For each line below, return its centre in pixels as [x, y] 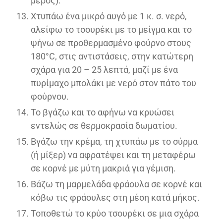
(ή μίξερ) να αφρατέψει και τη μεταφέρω [113, 155]
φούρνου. [50, 96]
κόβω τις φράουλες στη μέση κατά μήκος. [115, 197]
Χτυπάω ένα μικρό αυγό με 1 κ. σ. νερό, [109, 16]
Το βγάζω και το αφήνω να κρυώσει [103, 112]
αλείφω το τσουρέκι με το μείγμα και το [111, 29]
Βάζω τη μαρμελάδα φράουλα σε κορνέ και [116, 184]
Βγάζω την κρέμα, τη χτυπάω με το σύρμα [114, 141]
